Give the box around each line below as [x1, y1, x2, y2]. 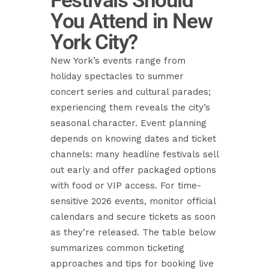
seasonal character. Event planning [50, 118, 207, 128]
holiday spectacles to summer [50, 71, 184, 82]
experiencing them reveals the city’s [50, 102, 210, 113]
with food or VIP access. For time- [50, 180, 201, 191]
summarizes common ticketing [50, 243, 184, 253]
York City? [50, 30, 138, 55]
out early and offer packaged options [50, 165, 216, 175]
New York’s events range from [50, 55, 186, 66]
